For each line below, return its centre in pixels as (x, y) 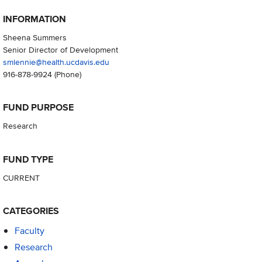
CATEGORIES (31, 211)
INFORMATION (34, 19)
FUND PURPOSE (38, 108)
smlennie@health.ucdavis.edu (56, 62)
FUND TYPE (28, 159)
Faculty (29, 230)
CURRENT (21, 177)
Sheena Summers (35, 37)
